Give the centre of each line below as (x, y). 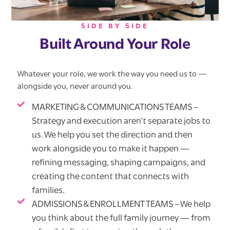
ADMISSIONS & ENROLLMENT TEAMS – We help (121, 204)
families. (48, 190)
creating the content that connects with (110, 177)
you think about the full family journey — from (121, 218)
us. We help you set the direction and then (112, 135)
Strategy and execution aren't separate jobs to (121, 121)
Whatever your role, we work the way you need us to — (112, 75)
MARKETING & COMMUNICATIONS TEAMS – (115, 107)
